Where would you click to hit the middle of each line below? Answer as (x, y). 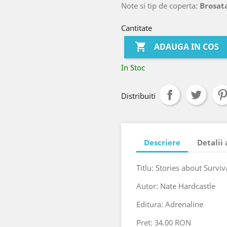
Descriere (162, 142)
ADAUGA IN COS (187, 47)
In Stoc (133, 67)
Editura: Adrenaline (170, 204)
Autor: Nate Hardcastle (176, 186)
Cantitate (137, 28)
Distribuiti (138, 96)
